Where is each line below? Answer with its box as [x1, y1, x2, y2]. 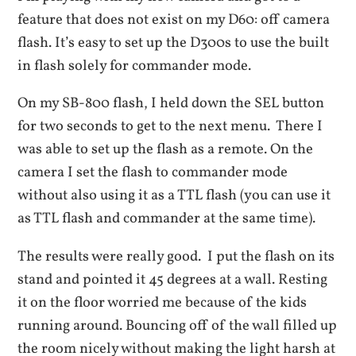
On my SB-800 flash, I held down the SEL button [17, 93, 325, 114]
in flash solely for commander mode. [17, 56, 252, 77]
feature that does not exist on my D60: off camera [17, 10, 331, 31]
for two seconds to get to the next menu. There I [17, 116, 323, 137]
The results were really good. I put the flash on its [17, 246, 335, 267]
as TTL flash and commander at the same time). [17, 208, 316, 230]
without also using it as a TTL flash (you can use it [17, 185, 331, 207]
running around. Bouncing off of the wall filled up [17, 315, 338, 336]
